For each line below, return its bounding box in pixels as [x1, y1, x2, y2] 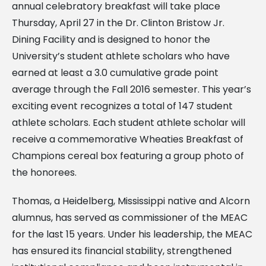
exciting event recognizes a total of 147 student [12, 99, 233, 113]
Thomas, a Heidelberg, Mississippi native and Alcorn [12, 194, 250, 208]
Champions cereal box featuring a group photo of [12, 148, 244, 163]
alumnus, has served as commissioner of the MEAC [12, 210, 248, 224]
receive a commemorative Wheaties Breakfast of [12, 132, 243, 146]
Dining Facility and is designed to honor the [12, 32, 210, 46]
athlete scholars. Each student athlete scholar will [12, 115, 245, 129]
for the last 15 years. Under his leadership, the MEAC [12, 227, 252, 241]
